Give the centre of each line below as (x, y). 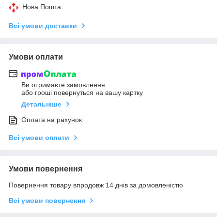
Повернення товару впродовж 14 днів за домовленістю (96, 185)
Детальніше (41, 104)
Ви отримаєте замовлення (63, 85)
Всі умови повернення (47, 201)
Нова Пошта (42, 7)
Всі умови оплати (39, 138)
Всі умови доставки (43, 25)
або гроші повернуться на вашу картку (82, 93)
